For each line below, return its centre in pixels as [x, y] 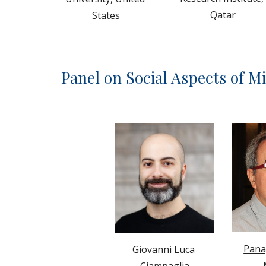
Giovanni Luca [163, 249]
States [106, 16]
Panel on [93, 77]
